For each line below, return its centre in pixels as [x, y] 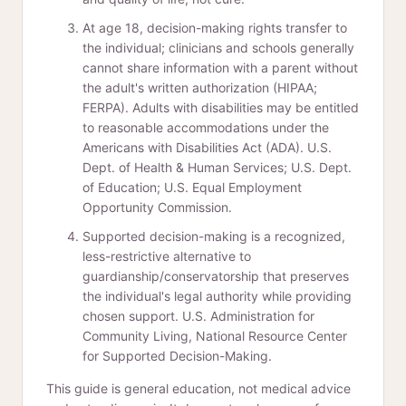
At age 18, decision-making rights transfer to [215, 28]
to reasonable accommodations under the [206, 127]
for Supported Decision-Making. [177, 356]
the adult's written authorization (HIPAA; [200, 87]
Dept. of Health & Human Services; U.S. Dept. [217, 167]
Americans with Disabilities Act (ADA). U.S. [207, 147]
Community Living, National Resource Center [215, 336]
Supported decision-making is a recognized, [214, 236]
